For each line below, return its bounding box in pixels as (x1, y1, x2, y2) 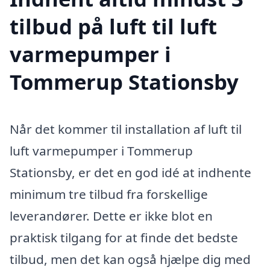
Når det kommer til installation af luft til (10, 121, 242, 138)
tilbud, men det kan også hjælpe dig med (10, 251, 251, 268)
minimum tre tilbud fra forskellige (10, 186, 208, 203)
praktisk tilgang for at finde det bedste (10, 229, 238, 246)
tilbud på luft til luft (10, 12, 217, 41)
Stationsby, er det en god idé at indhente (10, 164, 251, 181)
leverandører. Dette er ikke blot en (10, 207, 213, 225)
